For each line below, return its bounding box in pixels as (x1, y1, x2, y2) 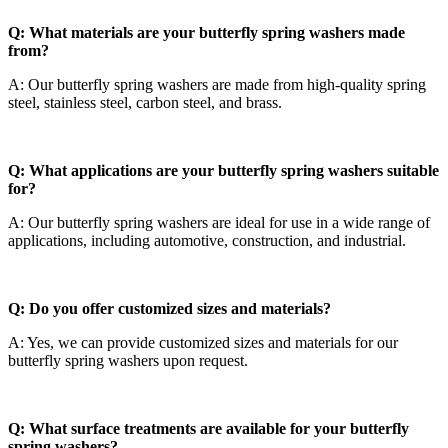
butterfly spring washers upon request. (8, 351, 248, 369)
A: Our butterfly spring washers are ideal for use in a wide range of (8, 213, 430, 231)
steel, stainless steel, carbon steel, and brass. (8, 93, 282, 111)
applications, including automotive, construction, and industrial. (8, 231, 406, 249)
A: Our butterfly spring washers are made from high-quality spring (8, 75, 426, 93)
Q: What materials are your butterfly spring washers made (8, 23, 405, 41)
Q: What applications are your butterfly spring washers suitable (8, 161, 439, 179)
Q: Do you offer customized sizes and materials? (8, 299, 331, 317)
